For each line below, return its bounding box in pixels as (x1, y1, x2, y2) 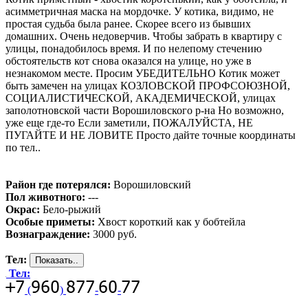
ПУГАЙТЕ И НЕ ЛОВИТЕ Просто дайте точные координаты (5, 129, 296, 142)
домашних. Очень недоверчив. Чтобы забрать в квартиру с (5, 30, 282, 43)
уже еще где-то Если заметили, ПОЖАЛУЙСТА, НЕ (5, 117, 253, 129)
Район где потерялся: (5, 179, 111, 191)
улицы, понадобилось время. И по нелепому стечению (5, 43, 262, 55)
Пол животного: (5, 191, 85, 203)
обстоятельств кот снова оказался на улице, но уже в (5, 55, 252, 67)
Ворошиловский (111, 179, 191, 191)
